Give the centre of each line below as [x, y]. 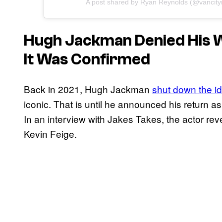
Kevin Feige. [50, 134]
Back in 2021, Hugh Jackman [88, 89]
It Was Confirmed [87, 59]
